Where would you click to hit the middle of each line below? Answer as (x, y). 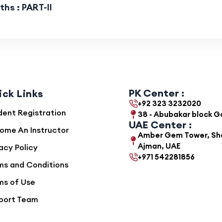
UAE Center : (161, 125)
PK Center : (157, 93)
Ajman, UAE (159, 146)
